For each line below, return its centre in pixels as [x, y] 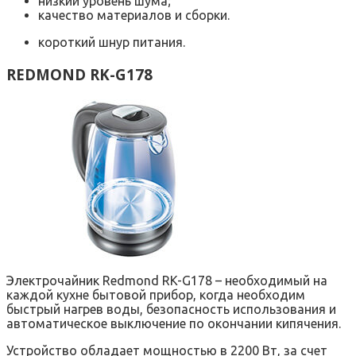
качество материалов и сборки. [134, 15]
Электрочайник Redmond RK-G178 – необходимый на [167, 280]
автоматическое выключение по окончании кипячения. [174, 323]
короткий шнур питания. [112, 43]
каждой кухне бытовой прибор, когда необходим [156, 294]
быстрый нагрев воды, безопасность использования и [171, 309]
